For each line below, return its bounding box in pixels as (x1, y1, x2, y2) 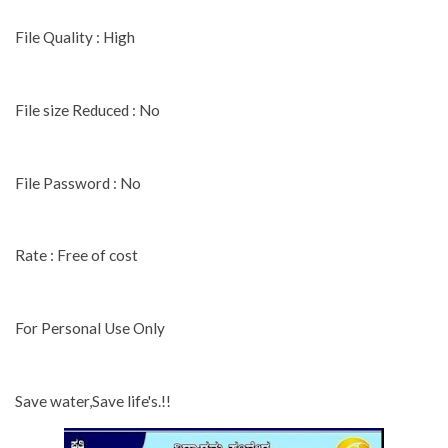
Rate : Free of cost (15, 246, 138, 265)
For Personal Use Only (15, 319, 165, 338)
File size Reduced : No (15, 100, 160, 119)
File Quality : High (15, 28, 135, 47)
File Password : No (15, 173, 141, 192)
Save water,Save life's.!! (15, 392, 171, 411)
